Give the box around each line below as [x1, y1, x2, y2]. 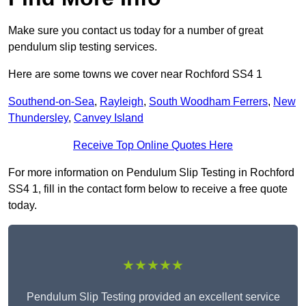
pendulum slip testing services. [8, 41, 157, 53]
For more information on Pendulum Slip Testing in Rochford [8, 167, 294, 179]
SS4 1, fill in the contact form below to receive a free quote [8, 183, 288, 195]
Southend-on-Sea [8, 96, 94, 108]
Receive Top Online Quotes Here [73, 139, 233, 152]
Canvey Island [74, 112, 143, 124]
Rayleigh [100, 96, 143, 108]
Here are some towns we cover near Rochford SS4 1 [8, 68, 262, 81]
